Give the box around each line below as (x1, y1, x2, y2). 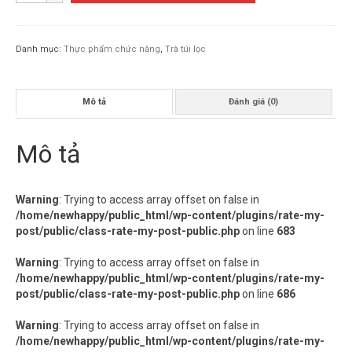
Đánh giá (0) (229, 96, 279, 107)
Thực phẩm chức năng (64, 44, 160, 54)
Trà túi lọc (165, 44, 206, 54)
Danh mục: (16, 44, 64, 54)
